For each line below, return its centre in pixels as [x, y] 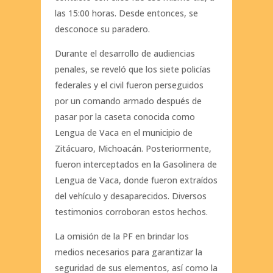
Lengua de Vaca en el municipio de [123, 133]
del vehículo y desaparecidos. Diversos [130, 196]
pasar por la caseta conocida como [125, 117]
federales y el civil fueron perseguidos [129, 85]
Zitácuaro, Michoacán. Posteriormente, [133, 149]
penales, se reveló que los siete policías [133, 69]
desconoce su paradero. [102, 29]
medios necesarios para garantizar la [128, 252]
